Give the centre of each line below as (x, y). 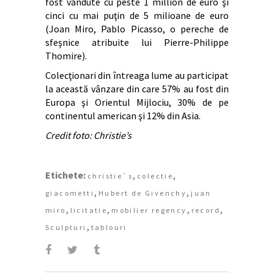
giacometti (70, 193)
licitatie (89, 210)
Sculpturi (66, 228)
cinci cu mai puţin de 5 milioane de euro (137, 16)
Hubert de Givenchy (143, 193)
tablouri (109, 228)
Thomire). (66, 56)
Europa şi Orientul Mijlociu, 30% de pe (137, 102)
